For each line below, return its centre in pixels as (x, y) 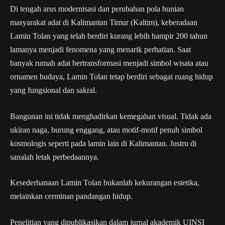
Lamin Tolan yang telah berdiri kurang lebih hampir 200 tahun (109, 36)
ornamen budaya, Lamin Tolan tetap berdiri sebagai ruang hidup (111, 77)
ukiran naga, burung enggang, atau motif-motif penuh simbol (106, 130)
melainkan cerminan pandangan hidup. (71, 196)
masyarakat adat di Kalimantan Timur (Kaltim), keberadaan (104, 23)
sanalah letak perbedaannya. (54, 157)
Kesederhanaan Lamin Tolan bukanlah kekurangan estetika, (105, 183)
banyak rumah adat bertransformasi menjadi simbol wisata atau (109, 63)
